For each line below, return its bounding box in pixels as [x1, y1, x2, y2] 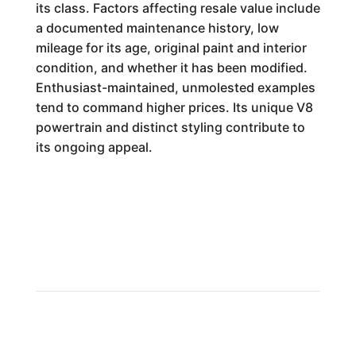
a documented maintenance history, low [35, 20, 279, 36]
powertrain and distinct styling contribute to [35, 119, 305, 135]
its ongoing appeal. [35, 139, 153, 155]
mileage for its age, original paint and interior [35, 40, 307, 56]
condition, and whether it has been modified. [35, 60, 308, 75]
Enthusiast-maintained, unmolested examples [35, 79, 315, 95]
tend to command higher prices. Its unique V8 [35, 99, 313, 115]
